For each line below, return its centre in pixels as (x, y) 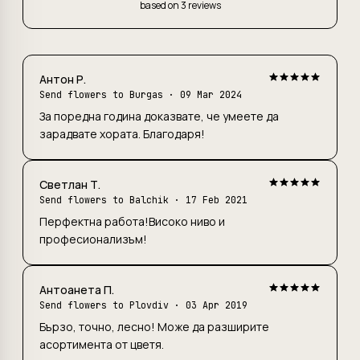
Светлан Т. (70, 184)
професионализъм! (93, 239)
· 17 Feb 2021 (211, 200)
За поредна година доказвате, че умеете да (159, 116)
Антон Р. (63, 79)
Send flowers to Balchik (107, 200)
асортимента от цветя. (102, 344)
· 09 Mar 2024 (205, 94)
